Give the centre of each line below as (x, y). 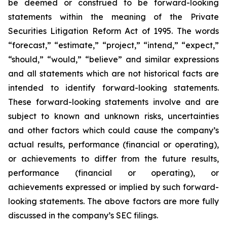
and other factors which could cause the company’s (113, 130)
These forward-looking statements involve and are (113, 102)
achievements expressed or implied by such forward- (113, 187)
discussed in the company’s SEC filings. (83, 215)
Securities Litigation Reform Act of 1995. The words (113, 31)
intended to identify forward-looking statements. (113, 88)
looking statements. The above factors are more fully (113, 201)
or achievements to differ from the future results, (113, 159)
